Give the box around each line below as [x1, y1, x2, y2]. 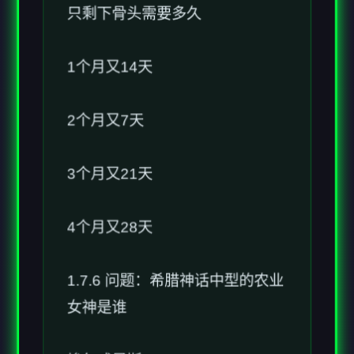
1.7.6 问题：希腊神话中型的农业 [66, 249, 284, 266]
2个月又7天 [66, 88, 144, 105]
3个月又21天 [66, 141, 153, 159]
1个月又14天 [66, 34, 153, 51]
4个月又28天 [66, 195, 153, 213]
